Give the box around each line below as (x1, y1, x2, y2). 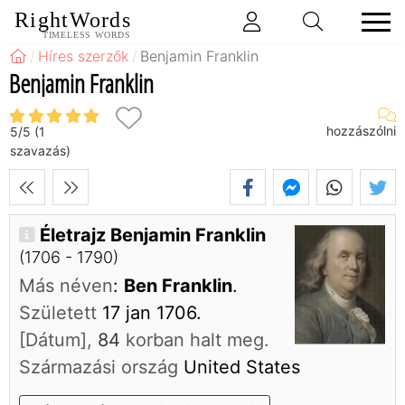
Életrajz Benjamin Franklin (40, 224, 266, 247)
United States (178, 356, 300, 379)
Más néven (19, 275, 113, 297)
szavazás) (10, 143, 71, 159)
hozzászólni (326, 122, 396, 138)
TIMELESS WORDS (42, 30, 131, 40)
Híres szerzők (38, 47, 129, 65)
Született (19, 302, 97, 325)
